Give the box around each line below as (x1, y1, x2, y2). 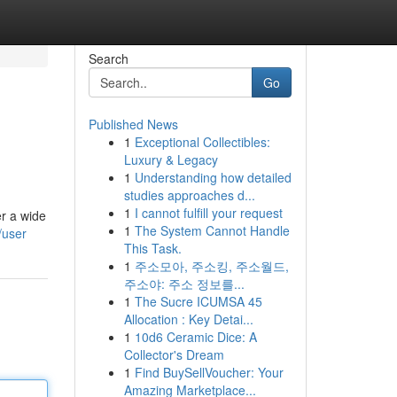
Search (88, 50, 128, 67)
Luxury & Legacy (123, 151, 218, 168)
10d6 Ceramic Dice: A (134, 328, 257, 346)
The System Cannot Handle (134, 222, 290, 239)
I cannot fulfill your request (134, 204, 283, 222)
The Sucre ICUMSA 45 (134, 292, 262, 310)
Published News (88, 115, 178, 133)
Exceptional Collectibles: (134, 133, 270, 151)
